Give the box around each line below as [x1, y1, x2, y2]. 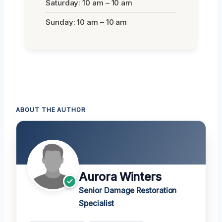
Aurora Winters [79, 169, 162, 184]
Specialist [79, 198, 114, 208]
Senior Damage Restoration [79, 185, 177, 195]
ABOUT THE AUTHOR [16, 106, 86, 113]
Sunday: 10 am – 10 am [46, 17, 127, 27]
